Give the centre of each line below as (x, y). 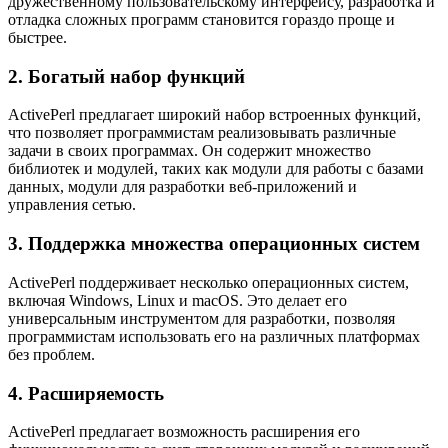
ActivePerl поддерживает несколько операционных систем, (208, 282)
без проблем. (51, 354)
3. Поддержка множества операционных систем (214, 244)
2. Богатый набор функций (126, 76)
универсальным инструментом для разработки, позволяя (201, 318)
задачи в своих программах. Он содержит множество (189, 151)
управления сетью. (72, 205)
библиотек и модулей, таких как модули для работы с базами (216, 169)
